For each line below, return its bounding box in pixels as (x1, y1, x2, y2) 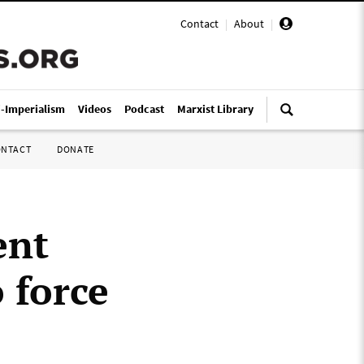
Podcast (124, 102, 164, 116)
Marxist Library (177, 102, 253, 116)
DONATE (57, 143, 94, 155)
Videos (78, 102, 111, 116)
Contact (180, 16, 219, 31)
